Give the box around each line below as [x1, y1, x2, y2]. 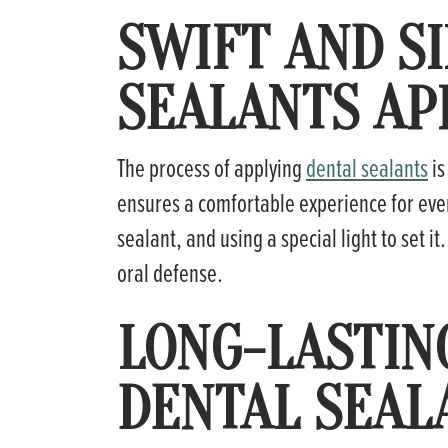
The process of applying [117, 148, 306, 185]
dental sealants [306, 148, 428, 185]
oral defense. [117, 253, 223, 290]
